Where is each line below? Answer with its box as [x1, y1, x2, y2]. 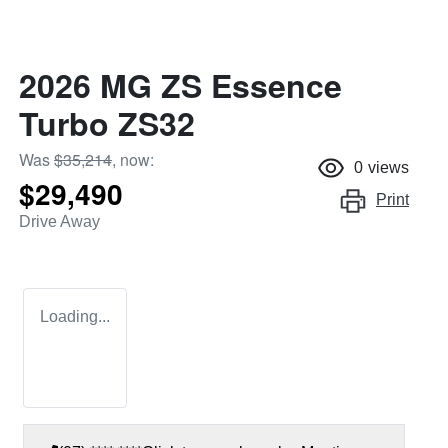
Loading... [40, 307, 110, 325]
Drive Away [19, 212, 100, 230]
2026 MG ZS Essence [19, 61, 342, 108]
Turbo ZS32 [19, 99, 195, 146]
